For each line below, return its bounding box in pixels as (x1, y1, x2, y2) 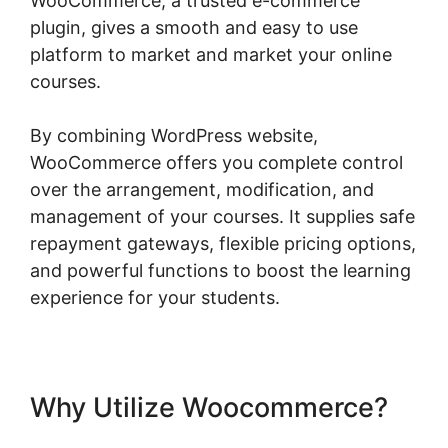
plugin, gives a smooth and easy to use (30, 16, 358, 38)
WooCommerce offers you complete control (30, 151, 403, 173)
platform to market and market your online (30, 43, 392, 65)
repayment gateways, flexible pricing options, (30, 232, 416, 254)
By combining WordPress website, (30, 124, 318, 146)
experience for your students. (30, 286, 280, 308)
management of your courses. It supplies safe (30, 205, 415, 227)
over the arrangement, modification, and (30, 178, 374, 200)
